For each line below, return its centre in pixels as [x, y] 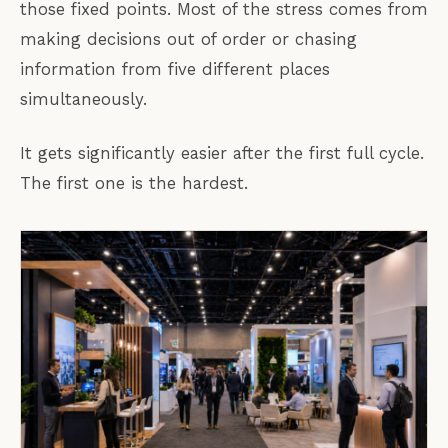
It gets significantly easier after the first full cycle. [222, 152]
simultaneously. [83, 98]
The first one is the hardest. [134, 182]
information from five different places [175, 68]
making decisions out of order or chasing [188, 38]
